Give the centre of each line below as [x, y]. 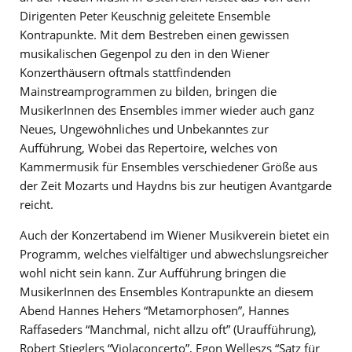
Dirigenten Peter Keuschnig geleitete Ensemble [145, 15]
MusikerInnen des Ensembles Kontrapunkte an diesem [167, 291]
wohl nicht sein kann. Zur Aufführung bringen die [153, 272]
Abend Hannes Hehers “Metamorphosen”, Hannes [154, 310]
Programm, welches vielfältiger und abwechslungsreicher [174, 253]
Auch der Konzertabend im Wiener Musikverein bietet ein [174, 235]
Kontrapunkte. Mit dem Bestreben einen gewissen [154, 34]
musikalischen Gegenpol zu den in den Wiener [145, 53]
